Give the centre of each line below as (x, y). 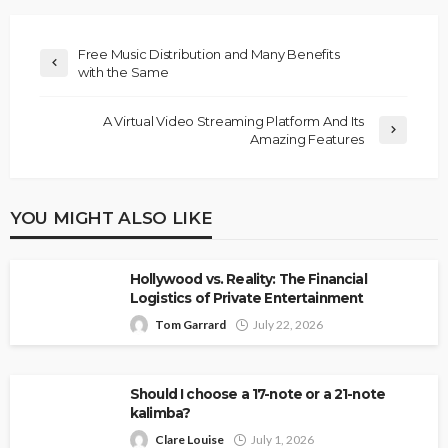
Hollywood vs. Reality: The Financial (248, 278)
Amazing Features (307, 138)
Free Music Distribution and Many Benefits (209, 53)
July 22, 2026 (288, 324)
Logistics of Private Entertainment (247, 297)
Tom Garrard (190, 324)
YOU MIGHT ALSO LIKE (111, 217)
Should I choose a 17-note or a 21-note (258, 393)
